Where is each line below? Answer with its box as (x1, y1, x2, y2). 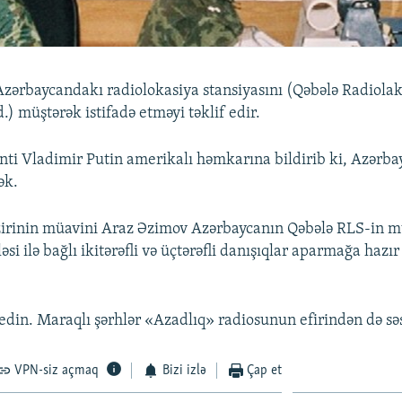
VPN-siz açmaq (14, 363, 100, 378)
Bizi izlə (162, 363, 206, 378)
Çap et (247, 363, 283, 378)
